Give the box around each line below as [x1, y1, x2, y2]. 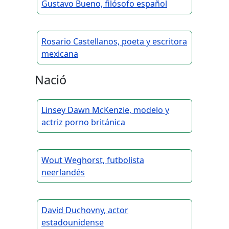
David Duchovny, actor [41, 204, 128, 216]
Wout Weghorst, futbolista [41, 154, 144, 166]
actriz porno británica [41, 117, 125, 128]
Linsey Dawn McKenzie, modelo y [41, 104, 169, 116]
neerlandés [41, 167, 85, 178]
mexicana [41, 48, 78, 60]
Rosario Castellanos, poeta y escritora [41, 36, 187, 48]
